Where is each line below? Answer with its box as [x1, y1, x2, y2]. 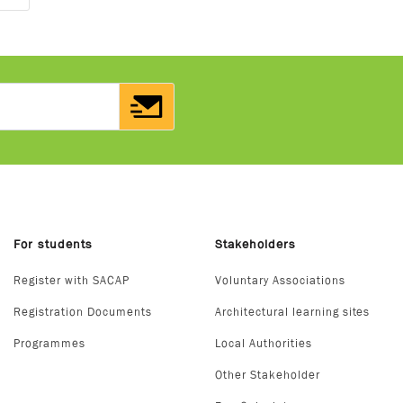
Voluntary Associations [215, 273, 345, 287]
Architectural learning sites [215, 305, 371, 318]
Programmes [13, 336, 85, 350]
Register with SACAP [13, 273, 130, 287]
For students [13, 237, 93, 251]
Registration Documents [13, 305, 152, 318]
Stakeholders [215, 237, 296, 251]
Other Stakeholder [215, 368, 320, 381]
